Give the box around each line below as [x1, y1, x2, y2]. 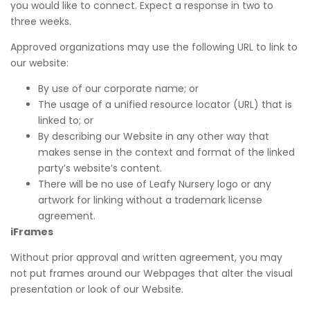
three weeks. [10, 15, 71, 28]
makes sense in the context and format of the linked [38, 145, 295, 159]
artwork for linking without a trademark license [38, 193, 262, 207]
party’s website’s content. [38, 161, 162, 175]
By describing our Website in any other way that [38, 129, 269, 143]
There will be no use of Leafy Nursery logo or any [38, 177, 271, 191]
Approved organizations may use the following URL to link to [10, 40, 298, 54]
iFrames [10, 225, 53, 239]
